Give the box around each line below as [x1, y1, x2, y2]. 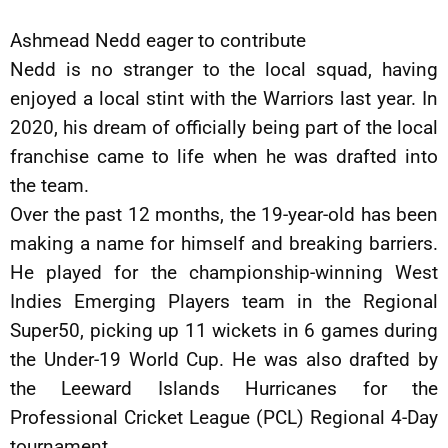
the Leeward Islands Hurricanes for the [10, 377, 438, 400]
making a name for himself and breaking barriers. [10, 232, 438, 255]
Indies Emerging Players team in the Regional [10, 290, 438, 313]
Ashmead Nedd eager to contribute [10, 29, 306, 52]
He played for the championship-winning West [10, 261, 438, 284]
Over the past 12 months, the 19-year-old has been [10, 203, 438, 226]
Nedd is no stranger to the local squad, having [10, 58, 438, 81]
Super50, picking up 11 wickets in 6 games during [10, 319, 438, 342]
